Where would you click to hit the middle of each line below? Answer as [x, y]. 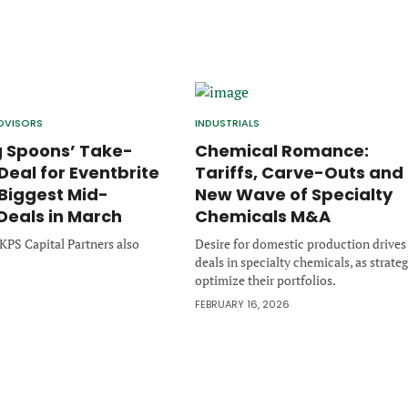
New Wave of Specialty [294, 194]
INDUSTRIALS [227, 123]
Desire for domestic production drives [301, 244]
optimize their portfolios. [265, 280]
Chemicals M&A [263, 216]
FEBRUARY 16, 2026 [242, 304]
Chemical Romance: [282, 151]
